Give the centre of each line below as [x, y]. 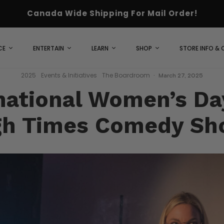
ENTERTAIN [48, 48]
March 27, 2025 [181, 75]
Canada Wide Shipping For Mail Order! [112, 13]
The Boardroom [126, 75]
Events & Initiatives [69, 75]
